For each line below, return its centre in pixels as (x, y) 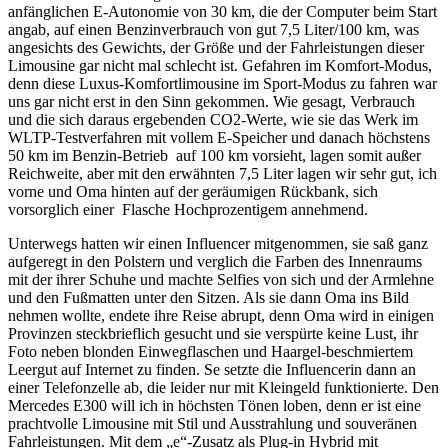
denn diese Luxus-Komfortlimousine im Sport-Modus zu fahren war (222, 84)
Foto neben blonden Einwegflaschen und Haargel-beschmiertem (210, 352)
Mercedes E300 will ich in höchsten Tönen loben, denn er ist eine (214, 406)
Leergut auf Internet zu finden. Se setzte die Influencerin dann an (212, 370)
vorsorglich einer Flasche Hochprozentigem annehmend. (188, 210)
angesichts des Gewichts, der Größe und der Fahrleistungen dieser (216, 48)
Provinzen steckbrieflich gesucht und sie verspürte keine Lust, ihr (213, 334)
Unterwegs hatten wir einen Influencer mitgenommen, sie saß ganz (218, 244)
